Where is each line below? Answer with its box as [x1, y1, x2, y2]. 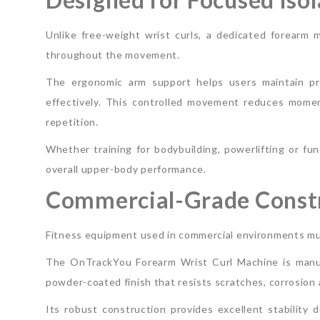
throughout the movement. [46, 48, 180, 61]
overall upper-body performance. [46, 162, 206, 175]
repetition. [46, 115, 99, 128]
